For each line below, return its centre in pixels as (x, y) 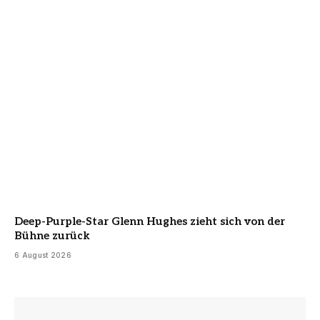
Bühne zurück (52, 235)
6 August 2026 (43, 255)
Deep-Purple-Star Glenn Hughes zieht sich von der (150, 221)
